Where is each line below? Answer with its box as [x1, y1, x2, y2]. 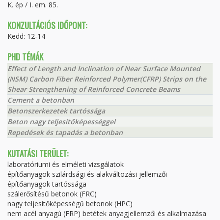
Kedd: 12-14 [7, 31, 45, 41]
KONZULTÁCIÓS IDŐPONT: [7, 19, 87, 31]
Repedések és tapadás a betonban [7, 127, 123, 137]
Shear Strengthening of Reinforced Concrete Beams [7, 84, 180, 94]
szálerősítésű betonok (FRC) [7, 189, 97, 198]
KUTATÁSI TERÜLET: [7, 147, 68, 160]
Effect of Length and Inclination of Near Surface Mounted [7, 63, 200, 73]
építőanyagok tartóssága [7, 179, 86, 189]
